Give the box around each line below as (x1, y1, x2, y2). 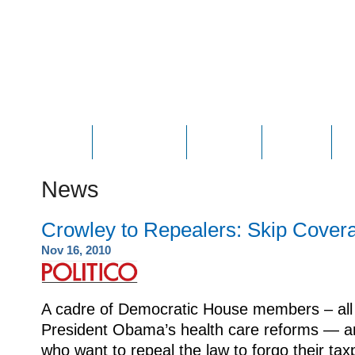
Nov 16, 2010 (41, 242, 111, 257)
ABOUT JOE (105, 135, 174, 148)
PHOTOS (199, 135, 250, 148)
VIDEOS (274, 135, 319, 148)
